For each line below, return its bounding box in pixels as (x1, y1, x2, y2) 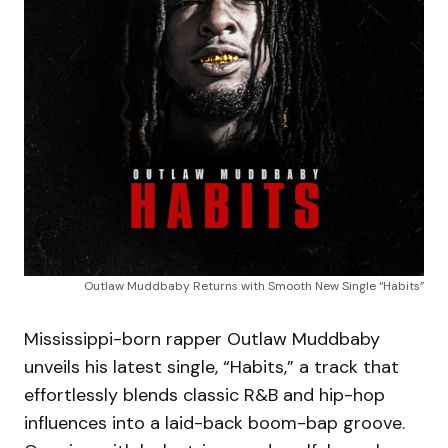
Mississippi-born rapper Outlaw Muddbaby (24, 327, 380, 352)
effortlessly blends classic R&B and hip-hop (24, 383, 385, 408)
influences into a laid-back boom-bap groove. (24, 411, 405, 436)
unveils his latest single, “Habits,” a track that (24, 355, 399, 380)
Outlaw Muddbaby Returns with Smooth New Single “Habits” (84, 278, 424, 295)
